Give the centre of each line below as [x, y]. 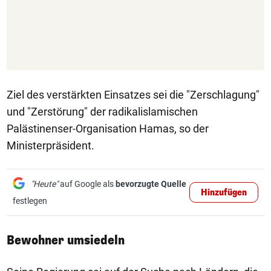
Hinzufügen [224, 193]
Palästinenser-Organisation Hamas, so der [108, 129]
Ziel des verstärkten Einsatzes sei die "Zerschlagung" [133, 95]
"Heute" [44, 184]
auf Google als [87, 184]
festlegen [30, 201]
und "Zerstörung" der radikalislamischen [102, 112]
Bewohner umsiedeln [66, 240]
